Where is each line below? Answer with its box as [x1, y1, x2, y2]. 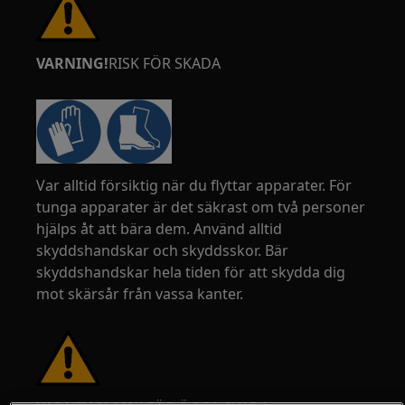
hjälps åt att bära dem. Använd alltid [36, 219, 283, 239]
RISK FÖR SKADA [108, 53, 221, 73]
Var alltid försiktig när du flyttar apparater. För [36, 175, 353, 195]
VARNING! [36, 53, 109, 73]
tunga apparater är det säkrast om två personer [36, 197, 366, 217]
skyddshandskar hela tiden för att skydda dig [36, 262, 346, 282]
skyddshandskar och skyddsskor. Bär [36, 240, 289, 260]
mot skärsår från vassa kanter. [36, 284, 244, 304]
